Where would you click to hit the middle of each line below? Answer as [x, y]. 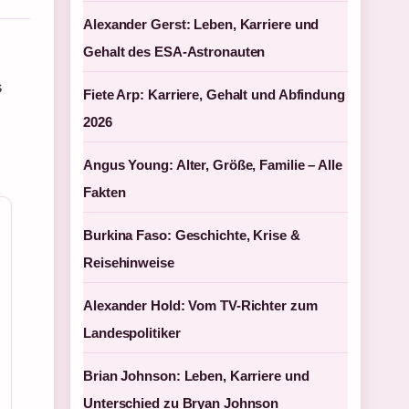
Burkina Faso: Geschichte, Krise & [192, 235]
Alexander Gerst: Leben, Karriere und [201, 24]
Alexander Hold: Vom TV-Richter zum [200, 305]
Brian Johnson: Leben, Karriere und [196, 376]
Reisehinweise [129, 262]
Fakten [105, 192]
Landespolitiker [132, 333]
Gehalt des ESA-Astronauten [174, 52]
